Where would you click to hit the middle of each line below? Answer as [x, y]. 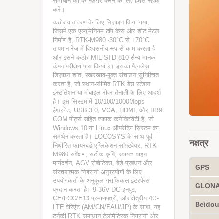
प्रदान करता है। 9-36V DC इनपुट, [95, 189]
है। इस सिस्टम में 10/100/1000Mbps [99, 101]
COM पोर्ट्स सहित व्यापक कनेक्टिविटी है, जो [103, 119]
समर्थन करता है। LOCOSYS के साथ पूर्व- [103, 137]
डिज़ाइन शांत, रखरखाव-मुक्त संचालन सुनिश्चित [106, 75]
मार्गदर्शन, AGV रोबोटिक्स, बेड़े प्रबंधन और [102, 163]
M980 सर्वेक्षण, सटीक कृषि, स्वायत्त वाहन [100, 154]
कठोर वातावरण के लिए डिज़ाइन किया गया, [101, 22]
